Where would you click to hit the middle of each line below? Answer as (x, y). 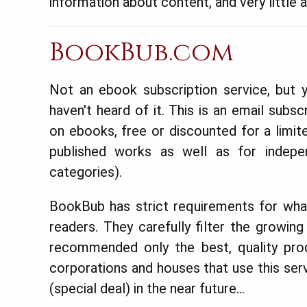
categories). (86, 172)
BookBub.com (142, 52)
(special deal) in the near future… (147, 288)
